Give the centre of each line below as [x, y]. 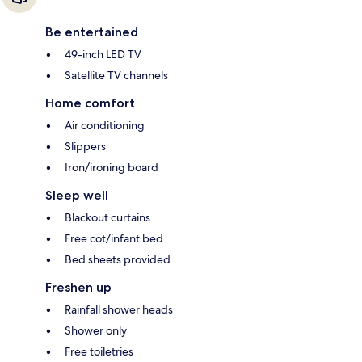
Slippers [85, 147]
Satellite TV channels [116, 76]
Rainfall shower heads [119, 310]
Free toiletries [99, 352]
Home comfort [90, 103]
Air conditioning [105, 126]
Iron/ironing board [112, 168]
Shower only [96, 331]
